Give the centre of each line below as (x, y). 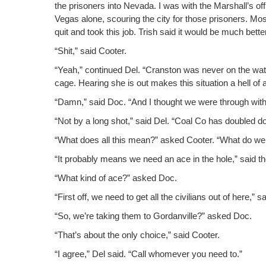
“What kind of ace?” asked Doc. (116, 178)
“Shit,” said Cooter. (91, 51)
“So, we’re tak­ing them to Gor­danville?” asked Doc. (153, 216)
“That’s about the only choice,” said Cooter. (137, 235)
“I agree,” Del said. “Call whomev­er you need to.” (148, 254)
